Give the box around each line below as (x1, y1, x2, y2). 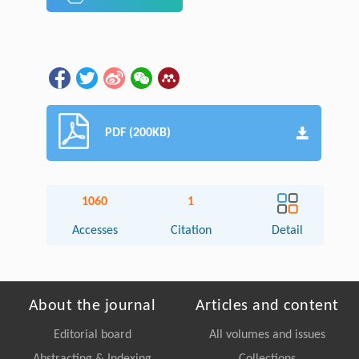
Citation (170, 224, 212, 238)
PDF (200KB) (105, 127, 171, 140)
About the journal (28, 298, 156, 315)
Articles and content (195, 298, 339, 315)
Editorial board (53, 329, 131, 342)
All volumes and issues (208, 329, 325, 342)
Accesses (71, 224, 118, 238)
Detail (272, 224, 304, 238)
